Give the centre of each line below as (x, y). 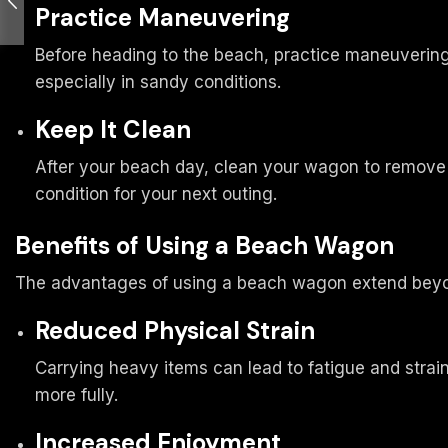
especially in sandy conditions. (158, 82)
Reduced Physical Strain (175, 331)
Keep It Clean (113, 130)
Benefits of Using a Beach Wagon (204, 246)
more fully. (76, 394)
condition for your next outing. (156, 194)
